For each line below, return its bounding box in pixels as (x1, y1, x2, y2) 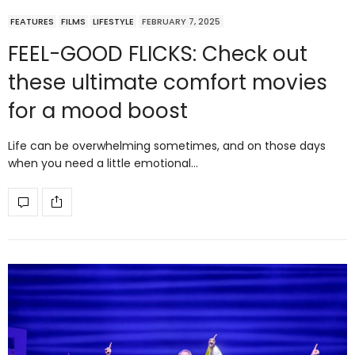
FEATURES (10, 14, 54, 28)
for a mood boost (8, 96, 188, 125)
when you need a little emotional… (8, 155, 198, 171)
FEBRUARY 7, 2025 (142, 14, 220, 28)
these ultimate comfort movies (8, 67, 327, 97)
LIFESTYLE (93, 14, 134, 28)
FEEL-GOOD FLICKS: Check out (8, 39, 307, 68)
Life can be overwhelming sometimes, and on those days (8, 137, 326, 154)
